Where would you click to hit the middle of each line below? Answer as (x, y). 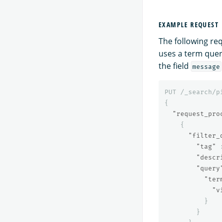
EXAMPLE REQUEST (189, 24)
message (206, 66)
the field (175, 66)
